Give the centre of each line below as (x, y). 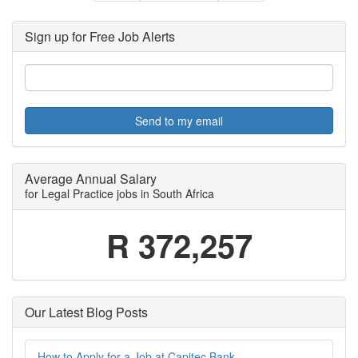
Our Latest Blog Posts (86, 312)
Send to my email (179, 121)
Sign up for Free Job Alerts (100, 37)
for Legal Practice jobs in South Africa (119, 194)
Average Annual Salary (91, 179)
